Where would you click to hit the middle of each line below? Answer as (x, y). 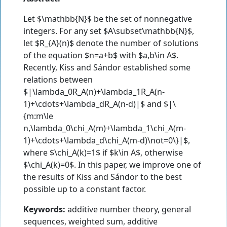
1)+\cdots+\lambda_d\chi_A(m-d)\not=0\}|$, (107, 140)
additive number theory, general (128, 209)
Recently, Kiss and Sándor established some (107, 67)
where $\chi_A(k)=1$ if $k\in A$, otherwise (103, 152)
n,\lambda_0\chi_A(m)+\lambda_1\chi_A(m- (105, 128)
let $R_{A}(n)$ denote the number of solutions (111, 43)
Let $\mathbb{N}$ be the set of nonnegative (108, 18)
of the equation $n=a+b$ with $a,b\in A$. (101, 55)
